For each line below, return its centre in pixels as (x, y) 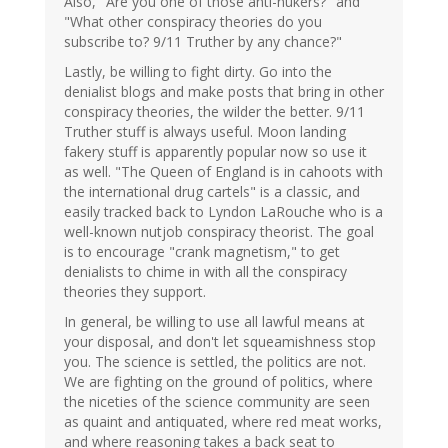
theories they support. (135, 291)
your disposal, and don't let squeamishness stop (220, 341)
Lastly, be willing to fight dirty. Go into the (198, 71)
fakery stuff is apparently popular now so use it (215, 151)
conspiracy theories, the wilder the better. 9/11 (214, 111)
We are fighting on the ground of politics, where (218, 381)
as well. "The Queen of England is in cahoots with (223, 171)
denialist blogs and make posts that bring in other (224, 91)
